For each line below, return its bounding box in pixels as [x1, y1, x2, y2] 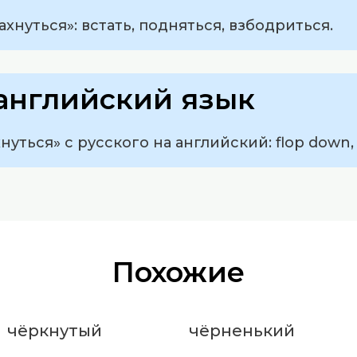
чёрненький [188, 321, 295, 341]
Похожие [112, 255, 245, 290]
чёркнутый [7, 321, 102, 341]
